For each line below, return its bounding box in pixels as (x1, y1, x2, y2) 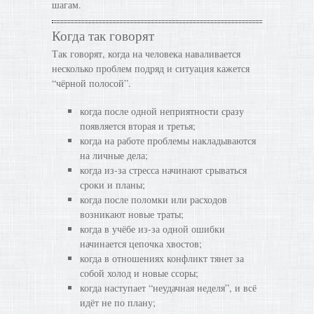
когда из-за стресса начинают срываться (80, 163, 247, 177)
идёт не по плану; (80, 296, 156, 309)
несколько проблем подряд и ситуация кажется (52, 62, 250, 75)
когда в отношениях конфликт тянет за (80, 252, 244, 265)
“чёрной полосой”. (52, 76, 131, 90)
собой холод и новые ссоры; (80, 266, 198, 280)
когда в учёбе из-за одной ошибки (80, 222, 225, 235)
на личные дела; (80, 149, 148, 162)
